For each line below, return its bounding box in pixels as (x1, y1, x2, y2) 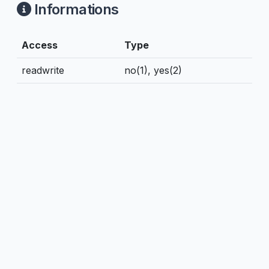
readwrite (22, 64, 64, 76)
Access (22, 39, 58, 51)
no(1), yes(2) (124, 64, 182, 76)
